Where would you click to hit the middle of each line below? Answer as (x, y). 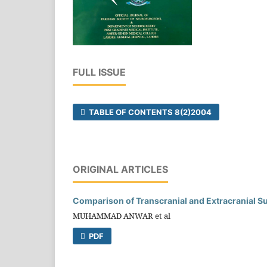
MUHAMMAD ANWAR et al (122, 216)
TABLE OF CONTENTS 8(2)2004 (150, 112)
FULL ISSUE (99, 72)
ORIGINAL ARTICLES (120, 170)
